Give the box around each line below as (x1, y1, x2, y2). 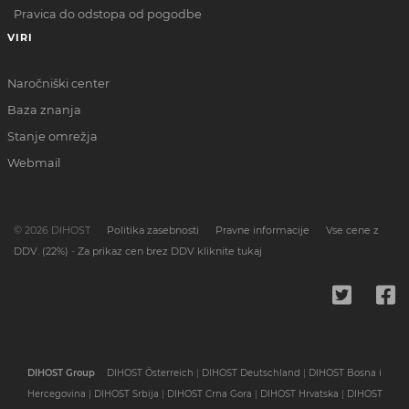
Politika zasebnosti (107, 223, 199, 236)
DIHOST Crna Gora (166, 388, 252, 401)
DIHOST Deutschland (202, 367, 300, 380)
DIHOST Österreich (107, 367, 194, 380)
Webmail (6, 156, 60, 171)
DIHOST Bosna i (309, 367, 382, 380)
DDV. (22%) (14, 244, 68, 257)
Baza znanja (6, 103, 81, 118)
